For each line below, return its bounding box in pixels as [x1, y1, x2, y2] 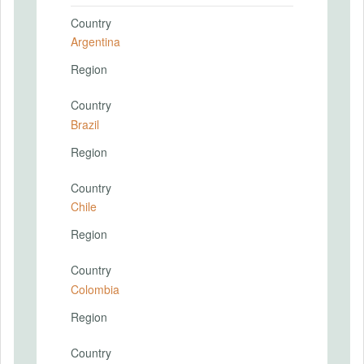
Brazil [71, 115, 99, 132]
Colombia [71, 280, 119, 297]
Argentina [71, 33, 120, 50]
